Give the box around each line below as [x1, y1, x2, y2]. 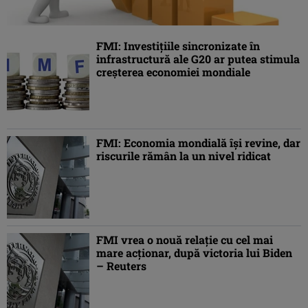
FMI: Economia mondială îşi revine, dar [96, 135, 300, 151]
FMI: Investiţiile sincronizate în [96, 38, 260, 54]
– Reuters [96, 258, 146, 274]
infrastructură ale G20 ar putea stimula [96, 52, 300, 67]
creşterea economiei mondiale [96, 65, 250, 80]
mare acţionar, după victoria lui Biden [96, 245, 292, 261]
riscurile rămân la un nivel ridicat [96, 148, 271, 164]
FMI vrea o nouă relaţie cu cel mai [96, 232, 273, 247]
